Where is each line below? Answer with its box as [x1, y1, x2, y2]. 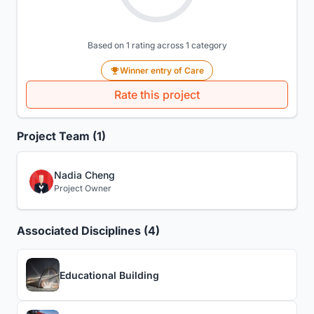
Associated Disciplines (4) [17, 224, 160, 238]
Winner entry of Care [120, 65, 204, 76]
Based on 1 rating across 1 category [87, 40, 227, 51]
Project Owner [54, 183, 111, 194]
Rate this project [114, 88, 200, 102]
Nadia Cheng [54, 169, 115, 182]
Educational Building [60, 268, 159, 281]
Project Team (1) [17, 129, 106, 144]
